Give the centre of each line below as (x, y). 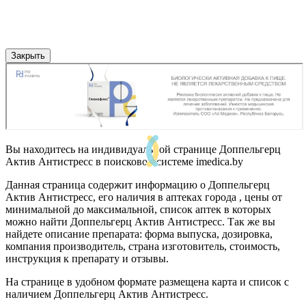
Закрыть (28, 55)
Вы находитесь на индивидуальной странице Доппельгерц (143, 150)
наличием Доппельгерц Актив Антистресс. (107, 294)
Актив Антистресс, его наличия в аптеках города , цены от (144, 197)
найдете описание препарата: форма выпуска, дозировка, (139, 234)
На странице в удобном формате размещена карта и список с (147, 282)
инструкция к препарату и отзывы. (87, 259)
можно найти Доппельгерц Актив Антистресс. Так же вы (140, 222)
